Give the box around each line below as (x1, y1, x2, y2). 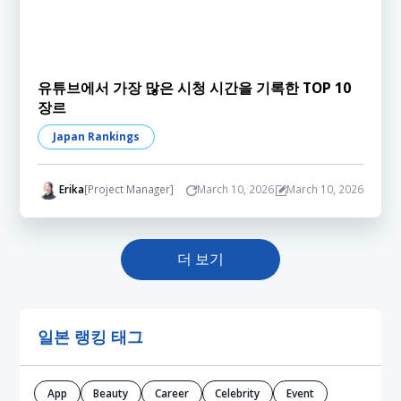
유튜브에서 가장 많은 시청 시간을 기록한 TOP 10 (38, 77, 352, 98)
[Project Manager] (83, 182, 174, 197)
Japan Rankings (52, 129, 140, 144)
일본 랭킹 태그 (38, 326, 144, 348)
